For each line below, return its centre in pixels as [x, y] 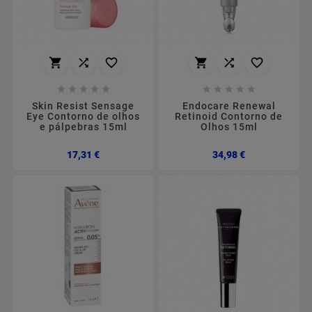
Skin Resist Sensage [83, 106]
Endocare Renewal [229, 106]
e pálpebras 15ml [83, 126]
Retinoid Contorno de [229, 116]
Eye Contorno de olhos [83, 116]
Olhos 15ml [229, 126]
